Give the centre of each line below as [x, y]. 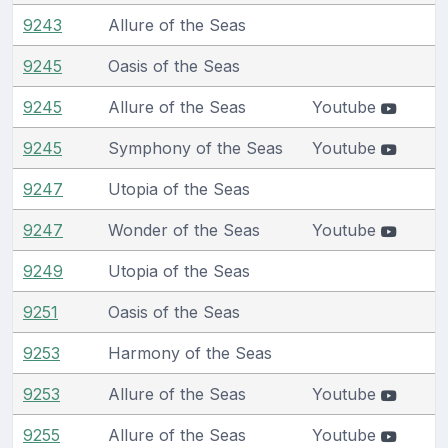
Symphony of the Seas [195, 147]
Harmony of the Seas [190, 352]
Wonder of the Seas [184, 229]
